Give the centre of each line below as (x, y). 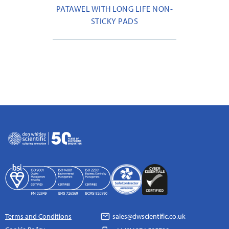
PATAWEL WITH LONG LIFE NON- (114, 8)
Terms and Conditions (38, 216)
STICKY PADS (114, 21)
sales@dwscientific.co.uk (148, 216)
